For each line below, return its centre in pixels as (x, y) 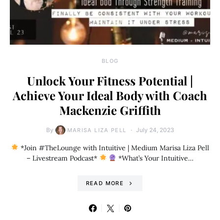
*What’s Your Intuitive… (155, 158)
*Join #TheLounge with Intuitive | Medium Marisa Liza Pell (114, 148)
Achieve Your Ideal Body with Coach (110, 95)
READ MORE (105, 183)
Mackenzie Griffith (110, 110)
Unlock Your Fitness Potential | (110, 80)
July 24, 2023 (155, 130)
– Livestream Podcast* (63, 158)
